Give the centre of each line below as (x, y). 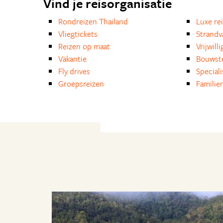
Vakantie (72, 59)
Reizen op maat (84, 46)
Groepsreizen (81, 84)
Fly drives (74, 71)
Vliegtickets (78, 34)
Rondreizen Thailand (93, 21)
